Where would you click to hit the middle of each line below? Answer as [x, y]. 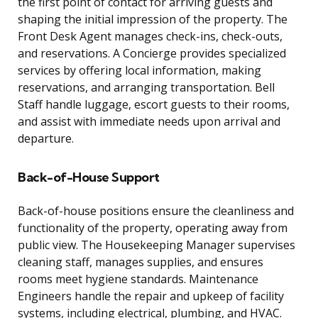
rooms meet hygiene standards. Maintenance [138, 279]
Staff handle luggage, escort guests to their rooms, [154, 105]
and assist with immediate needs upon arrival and [149, 122]
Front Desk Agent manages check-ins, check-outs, [150, 37]
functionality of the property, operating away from [153, 228]
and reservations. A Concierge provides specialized [152, 54]
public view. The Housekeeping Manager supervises [157, 245]
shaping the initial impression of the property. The [153, 20]
